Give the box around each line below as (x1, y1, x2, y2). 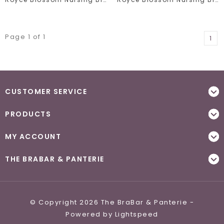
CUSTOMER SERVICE (5, 86, 87, 96)
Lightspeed (114, 209, 158, 219)
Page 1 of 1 (5, 31, 46, 41)
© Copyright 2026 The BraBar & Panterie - (30, 197, 194, 207)
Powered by (65, 209, 115, 219)
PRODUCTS (5, 108, 51, 119)
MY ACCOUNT (5, 131, 61, 141)
